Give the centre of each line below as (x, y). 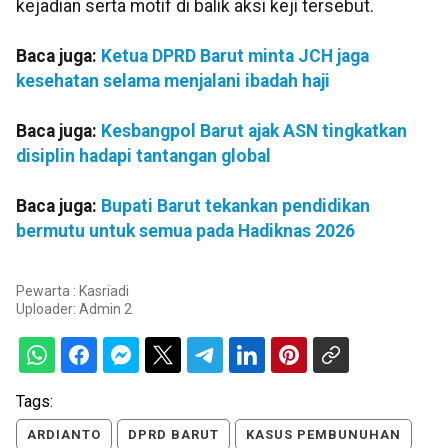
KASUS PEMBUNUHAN (323, 435)
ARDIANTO (64, 435)
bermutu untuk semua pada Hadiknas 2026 (185, 230)
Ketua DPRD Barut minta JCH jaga (235, 55)
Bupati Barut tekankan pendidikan (235, 205)
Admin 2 (105, 309)
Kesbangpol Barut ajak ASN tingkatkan (254, 130)
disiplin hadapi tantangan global (143, 155)
